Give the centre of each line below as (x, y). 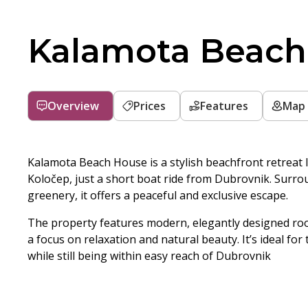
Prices (150, 106)
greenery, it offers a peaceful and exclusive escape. (158, 195)
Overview (73, 106)
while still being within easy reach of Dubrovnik (149, 256)
